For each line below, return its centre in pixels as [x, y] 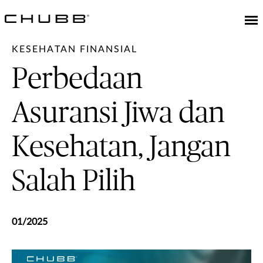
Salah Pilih [74, 181]
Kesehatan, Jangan [121, 147]
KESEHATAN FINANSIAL [75, 49]
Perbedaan [77, 79]
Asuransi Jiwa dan [118, 113]
